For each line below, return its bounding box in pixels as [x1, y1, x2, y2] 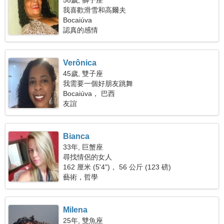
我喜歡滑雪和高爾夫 [63, 6, 126, 14]
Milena [63, 205, 88, 214]
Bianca [63, 132, 90, 140]
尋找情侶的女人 [63, 153, 112, 161]
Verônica [63, 58, 97, 67]
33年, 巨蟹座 [63, 143, 103, 151]
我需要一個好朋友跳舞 [63, 79, 133, 87]
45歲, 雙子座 [63, 69, 103, 77]
